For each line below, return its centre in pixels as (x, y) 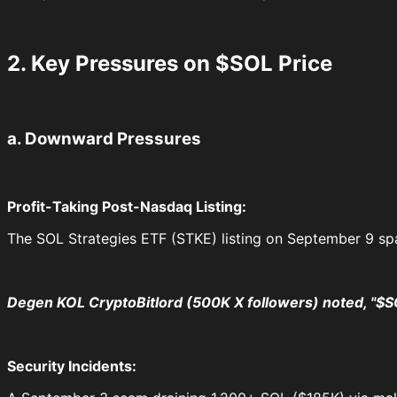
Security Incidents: (72, 366)
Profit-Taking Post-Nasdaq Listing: (127, 206)
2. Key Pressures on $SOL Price (170, 64)
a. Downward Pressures (104, 138)
